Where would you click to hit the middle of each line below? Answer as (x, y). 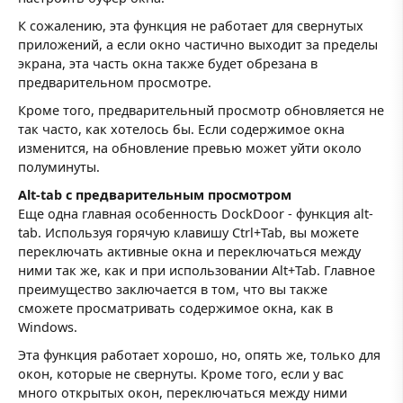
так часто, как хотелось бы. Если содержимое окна (181, 130)
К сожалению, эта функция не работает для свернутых (191, 26)
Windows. (48, 327)
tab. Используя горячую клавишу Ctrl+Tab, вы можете (188, 233)
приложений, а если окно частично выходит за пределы (198, 45)
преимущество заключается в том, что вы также (173, 290)
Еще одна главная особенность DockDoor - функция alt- (196, 214)
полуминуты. (59, 167)
